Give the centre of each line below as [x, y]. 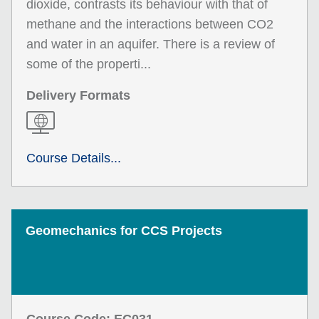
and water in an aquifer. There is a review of [151, 44]
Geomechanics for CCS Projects [124, 231]
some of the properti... [89, 64]
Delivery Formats [78, 95]
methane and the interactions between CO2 [150, 24]
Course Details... [74, 158]
